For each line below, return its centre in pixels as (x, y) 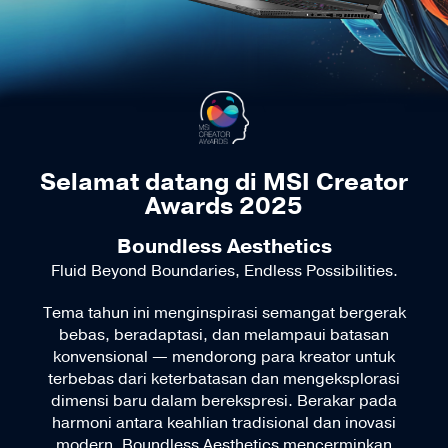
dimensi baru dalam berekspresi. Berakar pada (224, 401)
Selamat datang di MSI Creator (224, 182)
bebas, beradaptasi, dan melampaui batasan (224, 335)
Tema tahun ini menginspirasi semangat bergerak (224, 313)
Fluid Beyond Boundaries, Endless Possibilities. (224, 271)
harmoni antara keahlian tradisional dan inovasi (224, 423)
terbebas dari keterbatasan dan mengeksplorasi (224, 379)
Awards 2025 (224, 206)
